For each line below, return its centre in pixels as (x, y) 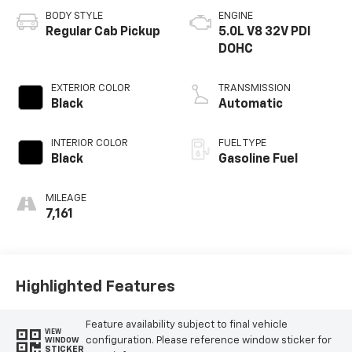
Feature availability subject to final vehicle (186, 324)
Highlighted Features (95, 286)
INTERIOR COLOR (89, 144)
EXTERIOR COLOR (90, 89)
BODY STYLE (74, 16)
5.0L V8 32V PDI (265, 33)
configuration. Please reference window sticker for (208, 340)
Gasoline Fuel (258, 160)
